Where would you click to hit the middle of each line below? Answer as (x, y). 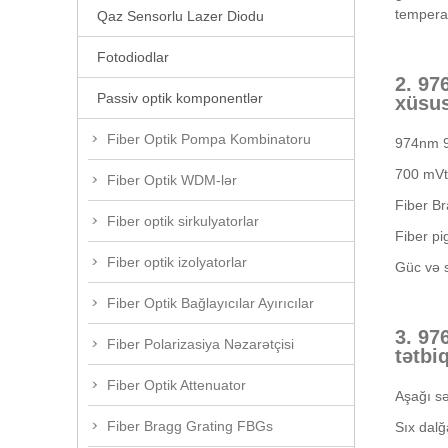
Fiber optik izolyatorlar (177, 261)
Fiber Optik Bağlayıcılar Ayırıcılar (210, 302)
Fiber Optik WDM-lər (172, 179)
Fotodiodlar (133, 56)
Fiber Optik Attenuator (176, 384)
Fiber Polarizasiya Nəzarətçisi (200, 343)
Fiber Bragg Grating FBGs (190, 425)
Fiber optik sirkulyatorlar (183, 220)
